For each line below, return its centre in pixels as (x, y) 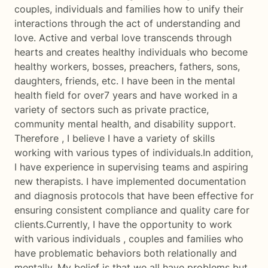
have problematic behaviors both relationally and (126, 253)
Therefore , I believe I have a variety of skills (115, 138)
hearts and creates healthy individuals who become (131, 52)
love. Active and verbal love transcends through (123, 38)
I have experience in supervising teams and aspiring (131, 167)
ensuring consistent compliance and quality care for (132, 210)
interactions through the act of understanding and (127, 23)
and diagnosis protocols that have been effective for (134, 196)
